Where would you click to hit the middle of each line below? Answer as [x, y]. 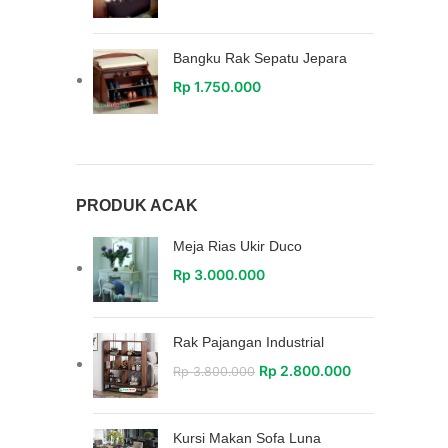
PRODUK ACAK [137, 205]
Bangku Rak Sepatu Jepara [260, 58]
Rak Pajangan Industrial [248, 342]
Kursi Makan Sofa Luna [247, 438]
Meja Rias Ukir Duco [237, 246]
